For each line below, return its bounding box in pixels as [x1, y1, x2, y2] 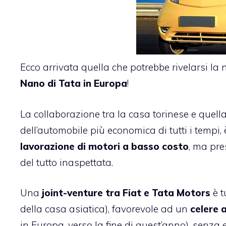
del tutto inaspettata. [20, 156, 113, 168]
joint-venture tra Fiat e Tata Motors [42, 187, 213, 199]
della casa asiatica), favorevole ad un [20, 203, 190, 215]
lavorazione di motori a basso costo [20, 140, 189, 152]
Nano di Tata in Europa [20, 77, 127, 90]
